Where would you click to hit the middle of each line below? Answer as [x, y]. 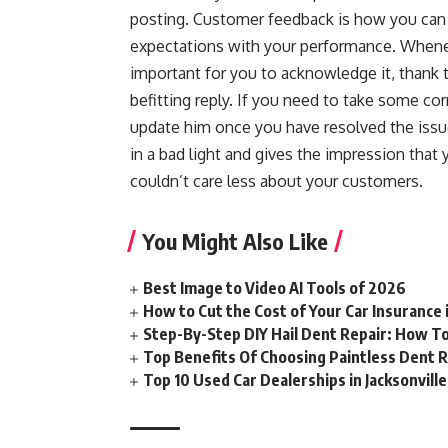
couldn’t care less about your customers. [276, 181]
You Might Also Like [235, 241]
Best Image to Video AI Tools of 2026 [275, 288]
